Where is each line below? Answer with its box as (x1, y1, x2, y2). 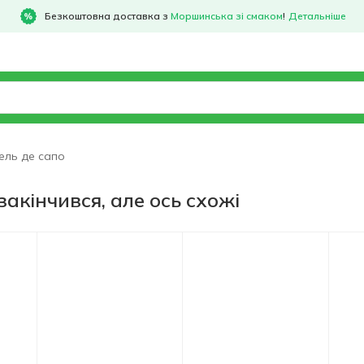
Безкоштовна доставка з (44, 10, 171, 22)
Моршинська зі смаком (170, 10, 283, 22)
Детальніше (288, 10, 346, 22)
